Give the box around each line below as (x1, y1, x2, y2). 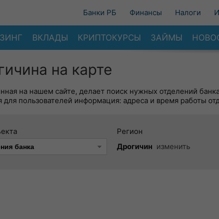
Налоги (175, 8, 201, 17)
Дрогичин (117, 142, 153, 151)
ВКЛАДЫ (32, 32, 68, 43)
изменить (156, 142, 190, 151)
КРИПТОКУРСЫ (78, 32, 141, 43)
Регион (117, 127, 143, 136)
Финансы (130, 8, 162, 17)
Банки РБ (83, 8, 116, 17)
